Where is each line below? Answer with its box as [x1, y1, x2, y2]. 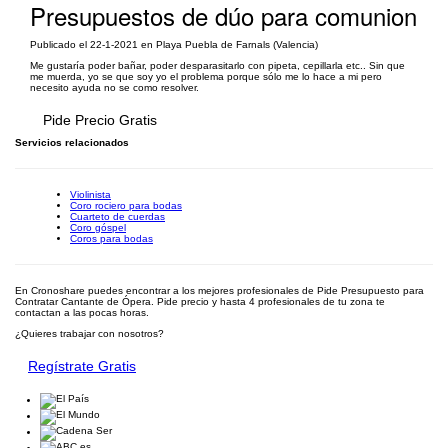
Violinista [70, 189, 111, 200]
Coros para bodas [70, 233, 153, 244]
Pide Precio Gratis [43, 112, 157, 128]
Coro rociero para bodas [70, 200, 182, 211]
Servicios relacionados [15, 137, 129, 148]
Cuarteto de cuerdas [70, 211, 165, 222]
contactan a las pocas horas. [15, 307, 149, 318]
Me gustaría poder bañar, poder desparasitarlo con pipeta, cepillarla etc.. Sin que [30, 60, 405, 71]
